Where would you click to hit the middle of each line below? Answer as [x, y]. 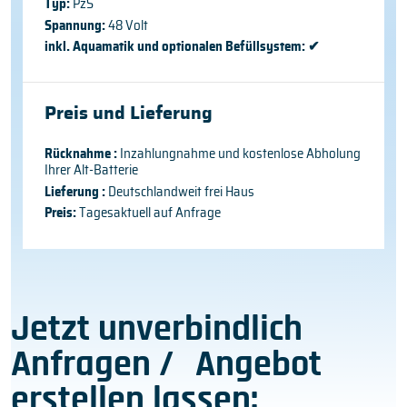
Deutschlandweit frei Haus [181, 192]
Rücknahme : [82, 154]
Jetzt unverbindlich [157, 328]
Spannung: [74, 25]
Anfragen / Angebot [167, 364]
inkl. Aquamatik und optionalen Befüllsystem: [174, 47]
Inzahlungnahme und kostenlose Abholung [240, 154]
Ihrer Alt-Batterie [91, 171]
